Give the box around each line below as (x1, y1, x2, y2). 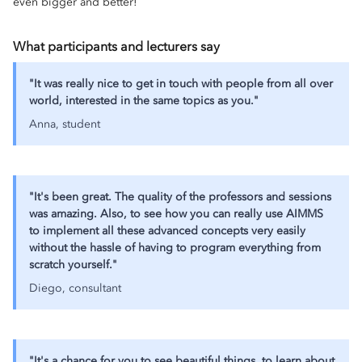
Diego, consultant (29, 281, 121, 296)
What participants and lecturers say (13, 38, 220, 55)
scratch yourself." (29, 258, 117, 272)
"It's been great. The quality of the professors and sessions (29, 190, 331, 204)
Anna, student (29, 117, 100, 132)
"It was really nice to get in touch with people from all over (29, 77, 333, 91)
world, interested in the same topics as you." (29, 94, 259, 108)
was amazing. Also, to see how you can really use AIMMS (29, 207, 323, 221)
